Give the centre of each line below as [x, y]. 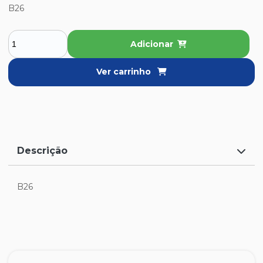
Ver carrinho [125, 72]
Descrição [42, 151]
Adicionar [151, 44]
